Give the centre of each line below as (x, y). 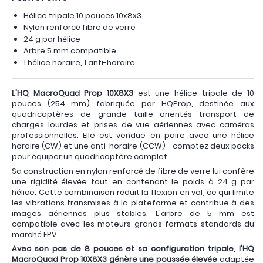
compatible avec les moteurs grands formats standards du (133, 224)
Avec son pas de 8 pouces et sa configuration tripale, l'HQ (133, 249)
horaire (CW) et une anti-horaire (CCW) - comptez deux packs (133, 146)
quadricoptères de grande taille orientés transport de (133, 114)
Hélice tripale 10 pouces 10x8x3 (82, 16)
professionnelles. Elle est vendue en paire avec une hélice (133, 135)
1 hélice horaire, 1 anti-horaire (79, 63)
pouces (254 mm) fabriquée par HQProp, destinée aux (133, 104)
